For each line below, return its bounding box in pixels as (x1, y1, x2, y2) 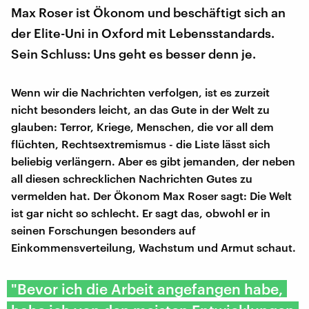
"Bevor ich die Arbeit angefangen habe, (11, 279, 283, 297)
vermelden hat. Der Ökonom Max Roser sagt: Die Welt (11, 188, 292, 202)
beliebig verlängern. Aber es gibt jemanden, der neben (11, 154, 295, 168)
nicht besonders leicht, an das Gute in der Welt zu (11, 102, 270, 116)
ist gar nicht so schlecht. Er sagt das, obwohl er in (11, 206, 270, 219)
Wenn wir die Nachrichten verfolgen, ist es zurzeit (11, 85, 270, 99)
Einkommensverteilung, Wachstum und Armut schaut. (11, 240, 296, 254)
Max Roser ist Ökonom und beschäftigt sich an (11, 4, 286, 20)
